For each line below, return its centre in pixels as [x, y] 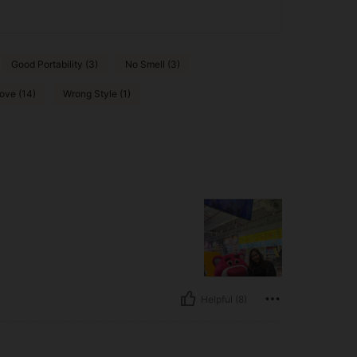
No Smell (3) [153, 64]
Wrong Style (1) [97, 93]
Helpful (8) [224, 299]
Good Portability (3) [55, 64]
